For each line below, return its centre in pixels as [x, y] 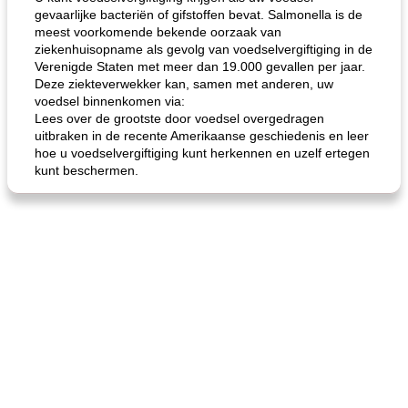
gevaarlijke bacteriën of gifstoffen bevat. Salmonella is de [199, 15]
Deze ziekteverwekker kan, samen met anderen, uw [184, 84]
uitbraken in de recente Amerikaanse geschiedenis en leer [202, 136]
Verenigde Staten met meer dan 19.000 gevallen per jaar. [200, 66]
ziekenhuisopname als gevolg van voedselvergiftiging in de [204, 49]
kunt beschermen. [87, 170]
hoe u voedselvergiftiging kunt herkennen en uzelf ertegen [202, 153]
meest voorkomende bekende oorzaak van [158, 32]
